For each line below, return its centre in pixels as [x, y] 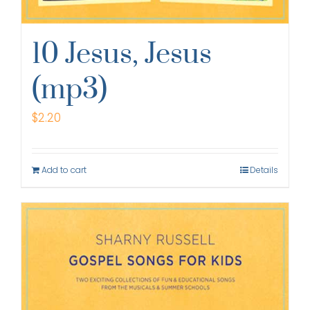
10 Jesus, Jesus [122, 54]
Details [264, 170]
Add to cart [64, 170]
